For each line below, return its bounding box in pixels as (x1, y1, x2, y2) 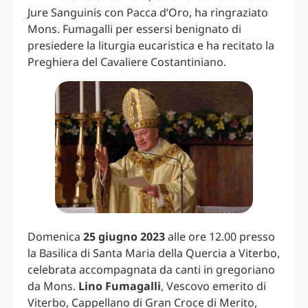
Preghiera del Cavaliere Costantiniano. (27, 54, 226, 69)
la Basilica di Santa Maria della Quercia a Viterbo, (27, 245, 280, 261)
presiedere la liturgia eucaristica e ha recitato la (27, 37, 274, 53)
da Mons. (27, 278, 78, 294)
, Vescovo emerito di (161, 278, 266, 294)
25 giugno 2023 (83, 229, 165, 245)
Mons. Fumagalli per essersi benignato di (27, 21, 241, 36)
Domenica (27, 229, 83, 245)
